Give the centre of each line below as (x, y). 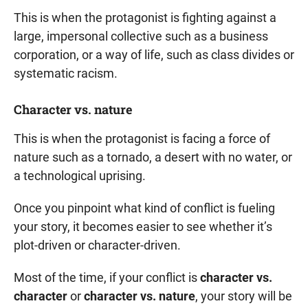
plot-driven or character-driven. (97, 245)
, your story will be (244, 296)
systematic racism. (66, 73)
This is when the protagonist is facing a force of (142, 139)
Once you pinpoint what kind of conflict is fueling (144, 208)
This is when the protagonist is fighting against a (145, 18)
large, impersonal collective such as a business (141, 36)
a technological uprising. (80, 176)
